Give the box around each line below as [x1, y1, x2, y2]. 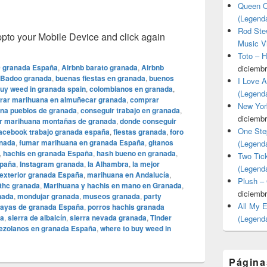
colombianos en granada [89, 83, 173, 95]
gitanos [148, 137, 173, 148]
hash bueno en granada [97, 148, 176, 159]
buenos [149, 73, 174, 84]
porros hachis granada [88, 201, 164, 213]
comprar [130, 94, 159, 105]
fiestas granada [113, 126, 166, 138]
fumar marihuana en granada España [19, 137, 145, 148]
